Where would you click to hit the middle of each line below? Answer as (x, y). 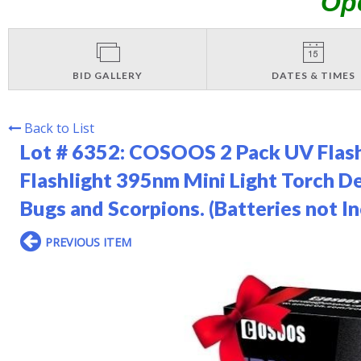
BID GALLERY (108, 75)
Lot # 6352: (75, 151)
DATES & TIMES (313, 75)
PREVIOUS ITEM (88, 242)
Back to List (59, 128)
